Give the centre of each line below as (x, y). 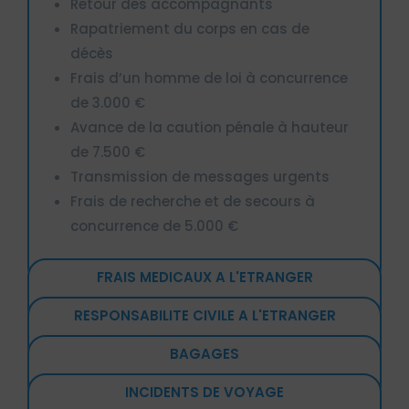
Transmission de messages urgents (200, 176)
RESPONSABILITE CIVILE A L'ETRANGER (204, 315)
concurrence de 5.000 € (154, 225)
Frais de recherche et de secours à (193, 201)
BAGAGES (204, 353)
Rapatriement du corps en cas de (190, 28)
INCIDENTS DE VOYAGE (204, 392)
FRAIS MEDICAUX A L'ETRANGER (204, 277)
